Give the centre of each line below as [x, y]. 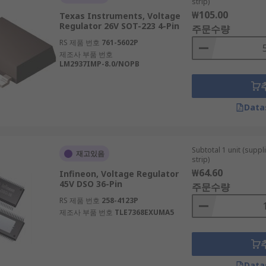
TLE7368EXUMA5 [144, 212]
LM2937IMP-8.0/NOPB [99, 64]
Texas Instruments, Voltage [120, 16]
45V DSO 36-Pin [91, 184]
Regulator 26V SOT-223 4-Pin [119, 26]
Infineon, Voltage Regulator [119, 174]
